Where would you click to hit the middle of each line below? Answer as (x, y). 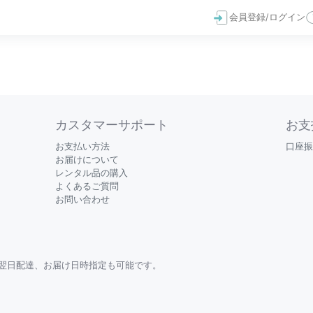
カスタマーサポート (112, 124)
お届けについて (87, 160)
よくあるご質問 (87, 187)
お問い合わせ (83, 200)
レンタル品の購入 (92, 173)
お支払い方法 (83, 147)
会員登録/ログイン (267, 17)
